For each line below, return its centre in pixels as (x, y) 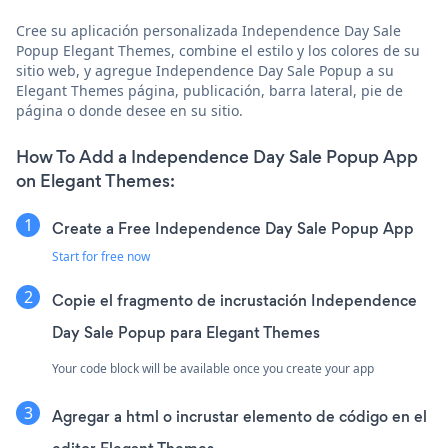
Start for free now (101, 256)
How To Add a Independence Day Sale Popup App (217, 156)
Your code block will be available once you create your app (213, 368)
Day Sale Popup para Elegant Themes (186, 332)
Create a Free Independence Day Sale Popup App (233, 228)
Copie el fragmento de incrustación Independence (234, 300)
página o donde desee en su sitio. (129, 110)
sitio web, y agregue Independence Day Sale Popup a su (205, 70)
